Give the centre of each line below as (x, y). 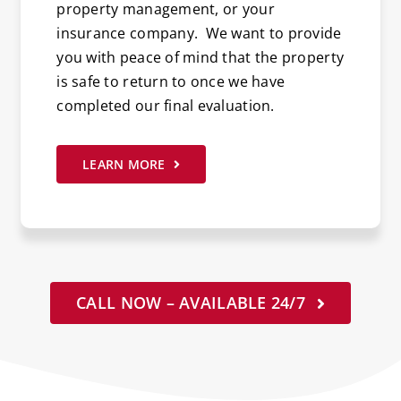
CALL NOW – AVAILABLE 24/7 (191, 303)
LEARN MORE (124, 165)
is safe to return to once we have (171, 82)
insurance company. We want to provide (199, 34)
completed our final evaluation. (166, 106)
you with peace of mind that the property (200, 58)
